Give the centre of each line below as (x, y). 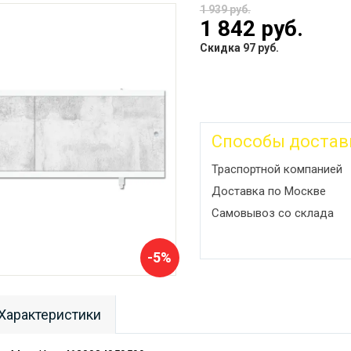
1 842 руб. (251, 28)
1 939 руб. (225, 9)
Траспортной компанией (277, 169)
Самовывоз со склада (272, 213)
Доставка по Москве (268, 191)
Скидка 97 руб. (239, 47)
